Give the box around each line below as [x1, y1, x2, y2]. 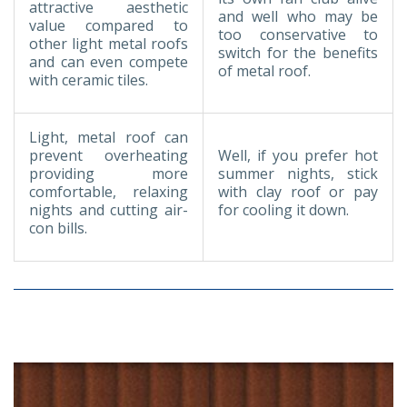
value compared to [29, 15, 188, 35]
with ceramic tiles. [29, 69, 148, 90]
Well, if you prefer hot [218, 144, 378, 165]
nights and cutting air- [29, 199, 188, 220]
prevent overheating [29, 144, 188, 165]
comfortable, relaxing [29, 181, 188, 202]
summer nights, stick [218, 163, 378, 184]
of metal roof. [218, 60, 311, 81]
